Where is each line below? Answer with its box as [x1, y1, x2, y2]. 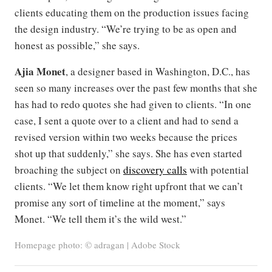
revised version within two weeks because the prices [15, 130, 237, 144]
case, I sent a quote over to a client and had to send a [15, 114, 239, 128]
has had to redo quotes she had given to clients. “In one [15, 97, 251, 112]
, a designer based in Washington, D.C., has [66, 64, 250, 79]
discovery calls [123, 163, 187, 177]
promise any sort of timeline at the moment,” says [15, 195, 225, 210]
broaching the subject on [15, 163, 123, 177]
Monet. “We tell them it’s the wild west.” [15, 212, 186, 226]
